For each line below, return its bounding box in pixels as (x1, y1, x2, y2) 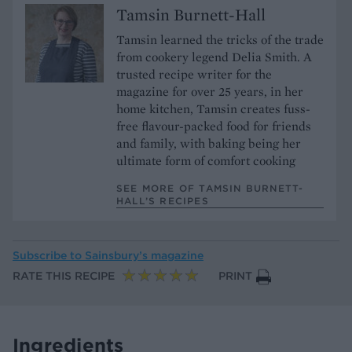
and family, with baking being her (116, 134, 301, 152)
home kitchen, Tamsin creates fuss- (116, 100, 310, 117)
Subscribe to (13, 248, 85, 263)
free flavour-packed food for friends (116, 117, 311, 134)
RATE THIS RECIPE (13, 269, 115, 284)
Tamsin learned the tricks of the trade (116, 31, 324, 48)
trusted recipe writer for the (116, 65, 272, 82)
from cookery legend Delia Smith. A (116, 48, 312, 65)
